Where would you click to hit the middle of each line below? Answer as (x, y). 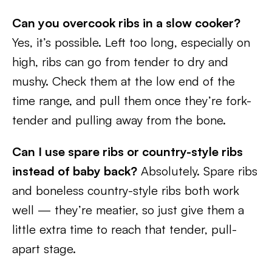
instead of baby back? (75, 171)
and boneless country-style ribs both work (126, 190)
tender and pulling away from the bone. (119, 120)
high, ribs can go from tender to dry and (120, 62)
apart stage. (44, 249)
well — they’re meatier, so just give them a (128, 210)
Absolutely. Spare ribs (197, 171)
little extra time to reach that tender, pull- (124, 229)
